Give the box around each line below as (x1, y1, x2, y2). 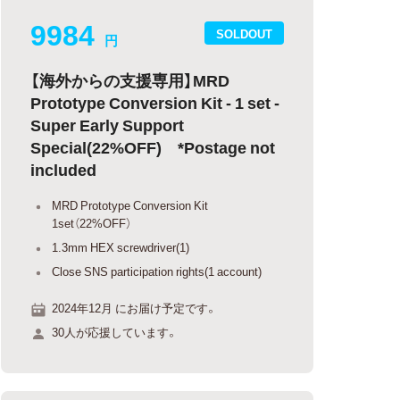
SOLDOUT (216, 24, 272, 42)
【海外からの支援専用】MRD (30, 68, 230, 92)
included (30, 157, 97, 181)
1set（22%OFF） (52, 214, 132, 231)
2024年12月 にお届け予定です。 (52, 298, 218, 316)
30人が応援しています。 (52, 323, 179, 340)
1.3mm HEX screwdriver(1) (52, 237, 190, 255)
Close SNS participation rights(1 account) (52, 262, 262, 279)
